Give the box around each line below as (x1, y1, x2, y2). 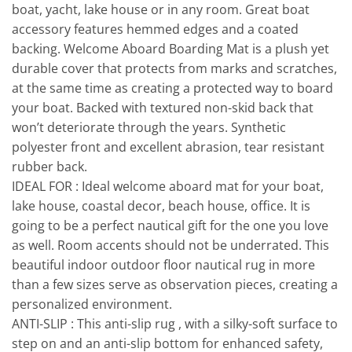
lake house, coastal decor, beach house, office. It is (12, 197, 310, 215)
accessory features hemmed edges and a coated (12, 20, 299, 38)
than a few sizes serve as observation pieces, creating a (12, 276, 338, 294)
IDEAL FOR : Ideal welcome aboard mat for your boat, (12, 178, 324, 196)
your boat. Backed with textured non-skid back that (12, 99, 313, 117)
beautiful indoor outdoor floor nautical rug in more (12, 256, 315, 274)
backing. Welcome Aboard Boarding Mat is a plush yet (12, 40, 329, 58)
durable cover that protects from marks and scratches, (12, 60, 337, 78)
